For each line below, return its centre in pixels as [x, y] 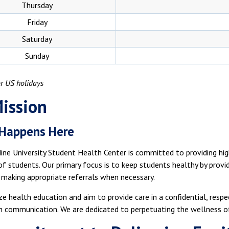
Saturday [37, 39]
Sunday [37, 55]
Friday [37, 22]
